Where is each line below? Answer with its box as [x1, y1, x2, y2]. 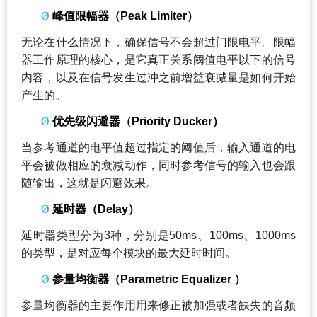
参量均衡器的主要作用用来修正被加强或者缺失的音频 [21, 299, 296, 311]
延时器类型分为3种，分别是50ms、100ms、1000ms [21, 229, 296, 241]
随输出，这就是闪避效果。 [21, 176, 157, 189]
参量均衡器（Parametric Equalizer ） [52, 272, 246, 285]
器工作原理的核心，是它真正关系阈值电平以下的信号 [21, 53, 296, 66]
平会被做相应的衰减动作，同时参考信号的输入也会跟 [21, 158, 296, 171]
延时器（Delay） [52, 202, 139, 215]
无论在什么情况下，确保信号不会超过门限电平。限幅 [21, 35, 296, 48]
